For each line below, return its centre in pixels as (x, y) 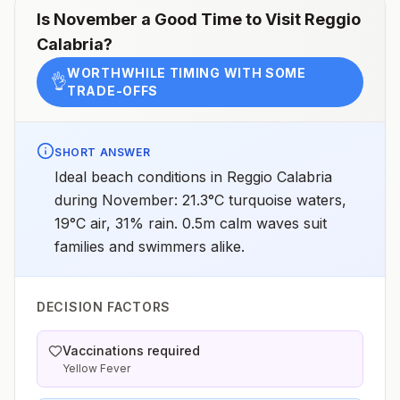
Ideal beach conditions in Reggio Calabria (193, 177)
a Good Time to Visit (221, 19)
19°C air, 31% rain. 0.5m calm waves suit (191, 223)
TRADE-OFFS (112, 91)
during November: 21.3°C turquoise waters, (200, 200)
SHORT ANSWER (103, 152)
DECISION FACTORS (104, 307)
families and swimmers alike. (150, 246)
